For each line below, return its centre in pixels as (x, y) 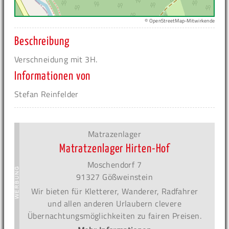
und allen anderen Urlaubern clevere (114, 203)
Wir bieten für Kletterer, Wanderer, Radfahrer (114, 191)
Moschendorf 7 (114, 164)
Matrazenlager (114, 134)
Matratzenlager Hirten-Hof (114, 149)
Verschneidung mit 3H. (56, 59)
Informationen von (53, 76)
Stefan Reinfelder (47, 94)
